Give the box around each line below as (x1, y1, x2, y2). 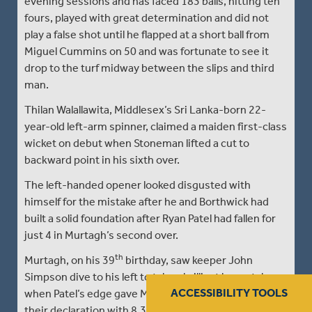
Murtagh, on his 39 (24, 253, 115, 267)
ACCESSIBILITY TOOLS (171, 286, 288, 299)
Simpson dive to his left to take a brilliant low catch (24, 270, 267, 283)
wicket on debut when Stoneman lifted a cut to (24, 136, 249, 150)
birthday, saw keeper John (123, 253, 253, 267)
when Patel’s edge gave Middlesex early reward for (24, 286, 269, 300)
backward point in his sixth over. (24, 153, 180, 166)
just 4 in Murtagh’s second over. (24, 228, 178, 242)
